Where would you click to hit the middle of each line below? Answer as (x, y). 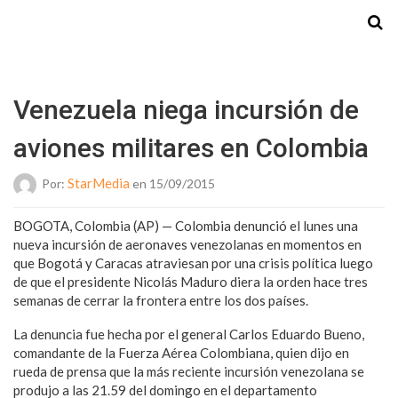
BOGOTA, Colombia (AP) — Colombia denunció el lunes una (186, 226)
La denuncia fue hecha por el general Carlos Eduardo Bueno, (189, 334)
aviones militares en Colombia (191, 148)
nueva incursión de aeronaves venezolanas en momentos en (187, 244)
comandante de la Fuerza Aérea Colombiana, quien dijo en (181, 353)
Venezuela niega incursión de (186, 110)
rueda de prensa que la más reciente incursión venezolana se (189, 371)
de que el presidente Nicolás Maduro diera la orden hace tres (191, 282)
